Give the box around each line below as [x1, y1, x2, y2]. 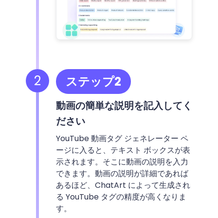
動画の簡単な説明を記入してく [55, 99, 192, 113]
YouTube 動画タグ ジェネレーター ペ [55, 133, 188, 145]
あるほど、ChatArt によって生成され [55, 180, 190, 191]
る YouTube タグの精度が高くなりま [55, 191, 186, 203]
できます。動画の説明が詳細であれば [55, 168, 188, 180]
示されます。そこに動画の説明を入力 [55, 156, 188, 168]
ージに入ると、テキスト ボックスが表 [55, 145, 190, 156]
